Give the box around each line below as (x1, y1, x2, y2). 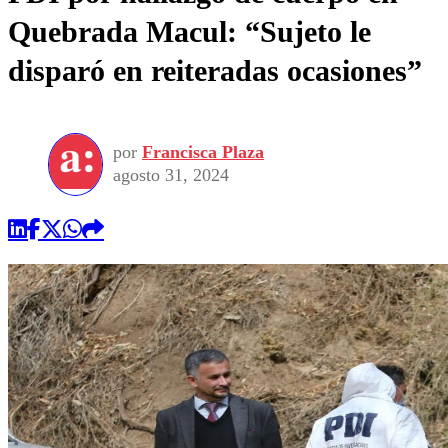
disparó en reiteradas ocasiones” (8, 53, 422, 87)
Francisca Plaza (142, 142, 264, 163)
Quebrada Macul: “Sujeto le (8, 14, 371, 48)
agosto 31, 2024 (113, 165, 229, 186)
